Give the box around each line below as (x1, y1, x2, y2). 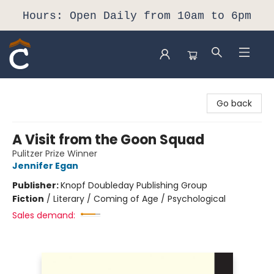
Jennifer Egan (12, 160, 78, 172)
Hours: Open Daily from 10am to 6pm (23, 10, 251, 22)
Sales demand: (12, 209, 75, 221)
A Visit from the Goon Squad (12, 130, 204, 149)
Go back (217, 97, 252, 109)
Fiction (12, 193, 44, 205)
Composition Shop (9, 84, 88, 96)
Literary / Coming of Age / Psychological (53, 193, 226, 205)
